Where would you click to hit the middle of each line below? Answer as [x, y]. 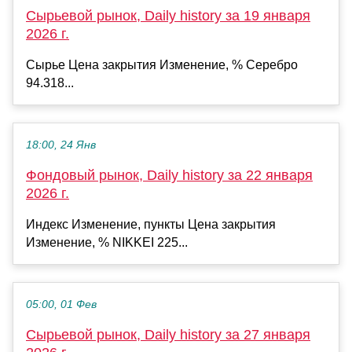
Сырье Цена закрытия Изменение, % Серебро [162, 65]
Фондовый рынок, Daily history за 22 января [169, 176]
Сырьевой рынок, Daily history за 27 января [168, 335]
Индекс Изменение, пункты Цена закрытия [151, 225]
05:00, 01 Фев [61, 305]
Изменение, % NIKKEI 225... [107, 243]
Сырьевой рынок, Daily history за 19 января [168, 16]
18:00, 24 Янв [61, 145]
